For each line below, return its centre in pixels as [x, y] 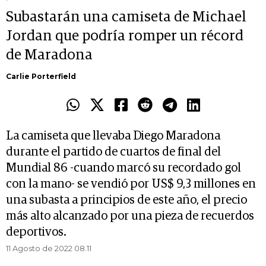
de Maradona [49, 56]
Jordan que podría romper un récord [125, 37]
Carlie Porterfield [41, 77]
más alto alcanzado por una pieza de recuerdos [130, 216]
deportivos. [36, 232]
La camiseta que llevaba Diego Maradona [113, 136]
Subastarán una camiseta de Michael [126, 18]
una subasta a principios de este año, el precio [126, 200]
